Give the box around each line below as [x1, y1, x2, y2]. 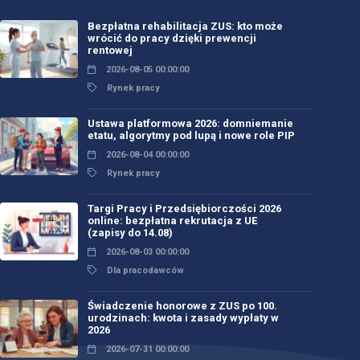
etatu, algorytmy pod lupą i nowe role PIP [88, 129, 295, 141]
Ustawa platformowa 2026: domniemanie [88, 117, 293, 129]
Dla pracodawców [104, 265, 184, 276]
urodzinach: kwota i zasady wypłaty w [88, 312, 279, 324]
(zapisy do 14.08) [88, 227, 173, 239]
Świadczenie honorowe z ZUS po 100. [88, 300, 277, 312]
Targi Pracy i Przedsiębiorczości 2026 [88, 202, 281, 215]
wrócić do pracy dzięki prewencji [88, 32, 256, 44]
